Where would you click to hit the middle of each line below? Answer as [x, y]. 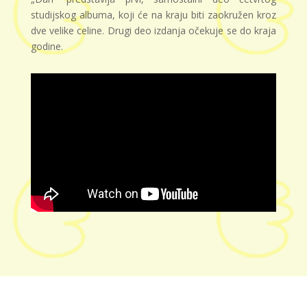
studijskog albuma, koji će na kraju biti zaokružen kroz [153, 15]
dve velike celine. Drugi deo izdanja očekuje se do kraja [153, 30]
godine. [47, 46]
